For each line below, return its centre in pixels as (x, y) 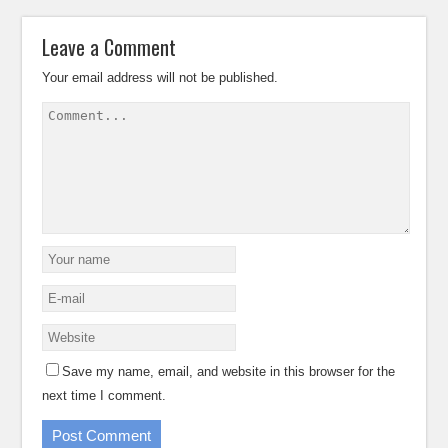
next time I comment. (104, 395)
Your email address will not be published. (160, 77)
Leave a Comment (109, 47)
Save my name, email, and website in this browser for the (229, 371)
